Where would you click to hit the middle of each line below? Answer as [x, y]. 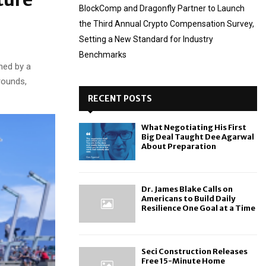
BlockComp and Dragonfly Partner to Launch [162, 8]
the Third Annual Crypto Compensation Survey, [167, 24]
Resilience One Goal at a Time [198, 208]
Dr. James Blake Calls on [187, 189]
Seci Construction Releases [194, 251]
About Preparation [179, 146]
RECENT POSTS [120, 99]
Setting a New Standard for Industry [146, 39]
